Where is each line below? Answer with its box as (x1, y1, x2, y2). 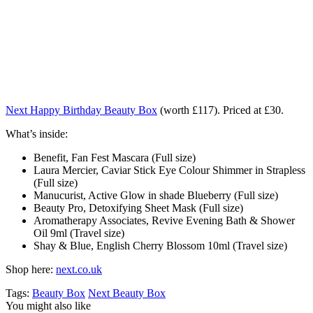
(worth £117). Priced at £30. (157, 103, 284, 116)
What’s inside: (6, 127, 68, 140)
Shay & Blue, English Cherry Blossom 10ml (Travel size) (34, 239, 287, 252)
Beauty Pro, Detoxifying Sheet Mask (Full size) (34, 201, 243, 214)
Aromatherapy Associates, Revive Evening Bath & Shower (34, 214, 295, 226)
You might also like (6, 299, 91, 312)
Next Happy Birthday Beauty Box (6, 103, 157, 116)
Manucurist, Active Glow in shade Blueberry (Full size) (34, 189, 278, 201)
